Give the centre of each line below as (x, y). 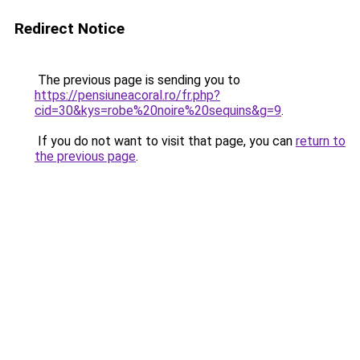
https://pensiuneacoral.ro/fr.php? (127, 95)
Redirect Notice (70, 29)
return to (321, 141)
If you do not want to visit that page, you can (165, 141)
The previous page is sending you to (137, 80)
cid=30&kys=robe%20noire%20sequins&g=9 (158, 110)
